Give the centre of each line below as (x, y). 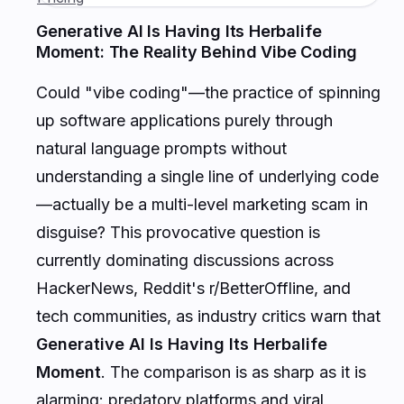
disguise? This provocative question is (178, 232)
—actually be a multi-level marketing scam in (202, 204)
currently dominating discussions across (185, 260)
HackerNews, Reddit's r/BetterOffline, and (193, 288)
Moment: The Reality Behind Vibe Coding (197, 51)
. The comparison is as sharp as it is (234, 372)
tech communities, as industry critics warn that (208, 316)
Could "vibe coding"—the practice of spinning (208, 92)
